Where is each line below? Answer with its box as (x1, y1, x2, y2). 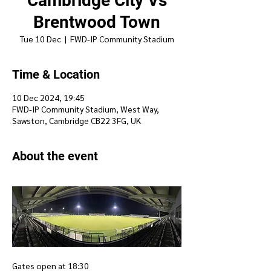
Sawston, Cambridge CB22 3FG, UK (12, 115, 141, 126)
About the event (12, 149, 98, 163)
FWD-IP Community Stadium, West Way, (12, 103, 159, 114)
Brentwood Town (33, 12, 160, 32)
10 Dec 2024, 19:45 (12, 92, 85, 103)
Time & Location (12, 67, 100, 82)
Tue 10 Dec (19, 33, 61, 44)
